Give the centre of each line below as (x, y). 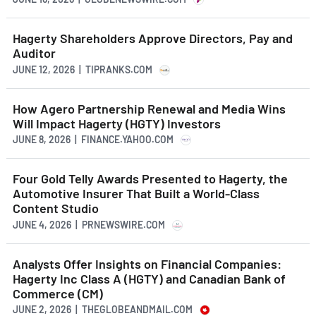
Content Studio (56, 208)
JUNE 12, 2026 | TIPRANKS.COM (83, 69)
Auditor (34, 53)
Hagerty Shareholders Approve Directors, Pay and (153, 38)
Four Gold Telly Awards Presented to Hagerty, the (150, 179)
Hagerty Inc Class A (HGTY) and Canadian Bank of (149, 278)
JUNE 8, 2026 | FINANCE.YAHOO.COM (93, 140)
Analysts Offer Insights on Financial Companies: (147, 263)
